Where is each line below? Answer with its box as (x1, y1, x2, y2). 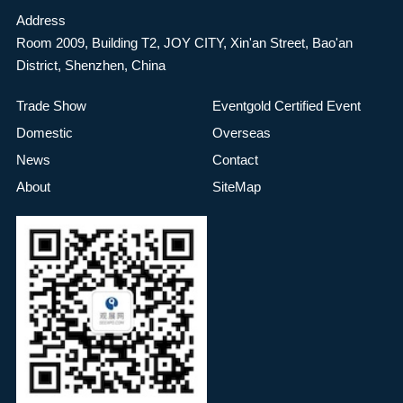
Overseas (211, 124, 271, 140)
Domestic (15, 124, 73, 140)
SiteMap (211, 179, 261, 195)
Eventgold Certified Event (211, 97, 361, 113)
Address (15, 12, 66, 28)
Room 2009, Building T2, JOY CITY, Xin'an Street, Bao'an (15, 34, 353, 50)
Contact (211, 152, 258, 168)
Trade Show (15, 97, 86, 113)
